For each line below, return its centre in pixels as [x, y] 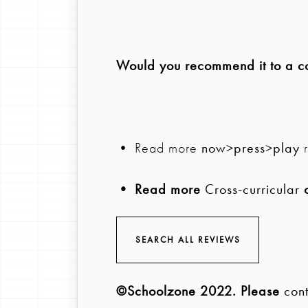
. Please [258, 290]
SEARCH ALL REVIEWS [188, 239]
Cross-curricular [252, 189]
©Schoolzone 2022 [174, 290]
